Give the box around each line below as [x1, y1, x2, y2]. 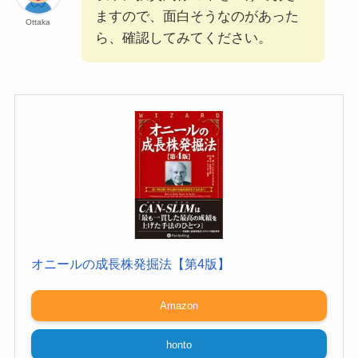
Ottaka [26, 18, 51, 27]
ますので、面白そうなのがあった [94, 9, 299, 25]
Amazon [160, 300, 198, 312]
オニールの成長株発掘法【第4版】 [30, 257, 230, 272]
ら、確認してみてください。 [94, 30, 272, 46]
